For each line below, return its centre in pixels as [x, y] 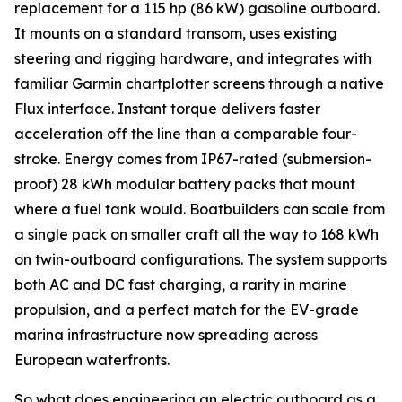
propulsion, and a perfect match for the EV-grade [187, 310]
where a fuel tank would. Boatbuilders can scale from [200, 210]
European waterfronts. [92, 360]
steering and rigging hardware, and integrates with [193, 59]
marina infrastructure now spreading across [166, 335]
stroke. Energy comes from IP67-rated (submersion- [193, 159]
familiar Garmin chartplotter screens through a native [199, 84]
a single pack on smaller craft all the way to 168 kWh [197, 235]
